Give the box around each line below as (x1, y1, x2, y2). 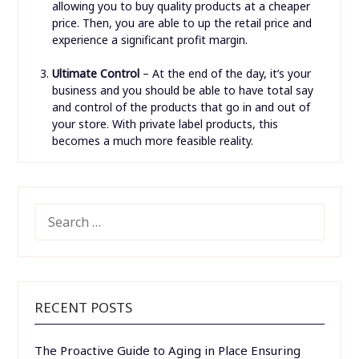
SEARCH (34, 204, 80, 221)
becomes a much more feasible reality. (51, 133, 253, 149)
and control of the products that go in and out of (51, 99, 310, 115)
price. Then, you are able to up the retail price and (51, 15, 312, 31)
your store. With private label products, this (51, 116, 278, 132)
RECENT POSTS (34, 298, 133, 317)
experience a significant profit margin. (51, 32, 248, 48)
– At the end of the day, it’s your (139, 66, 311, 82)
